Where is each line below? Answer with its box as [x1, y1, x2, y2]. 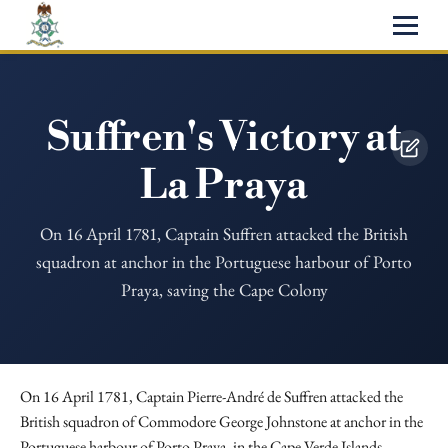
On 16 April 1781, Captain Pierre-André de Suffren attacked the [20, 386, 403, 407]
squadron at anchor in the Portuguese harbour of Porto [36, 250, 412, 273]
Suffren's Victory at [47, 113, 401, 163]
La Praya [140, 161, 308, 211]
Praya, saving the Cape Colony [120, 278, 328, 301]
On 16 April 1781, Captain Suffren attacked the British [40, 222, 408, 245]
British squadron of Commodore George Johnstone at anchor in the [20, 411, 423, 432]
